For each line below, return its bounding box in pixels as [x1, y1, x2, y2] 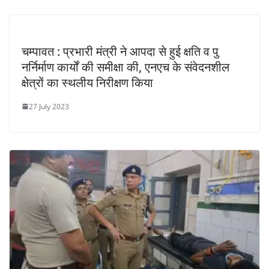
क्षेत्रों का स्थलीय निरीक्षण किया [22, 74, 153, 91]
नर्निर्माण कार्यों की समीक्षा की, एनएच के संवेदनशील [22, 58, 229, 75]
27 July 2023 [29, 101, 69, 112]
